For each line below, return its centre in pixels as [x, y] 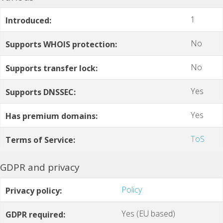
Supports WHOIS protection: [61, 44]
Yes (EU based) [148, 213]
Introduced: [28, 20]
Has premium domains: [52, 116]
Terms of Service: [40, 140]
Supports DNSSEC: [41, 92]
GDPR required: [35, 214]
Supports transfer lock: [52, 68]
